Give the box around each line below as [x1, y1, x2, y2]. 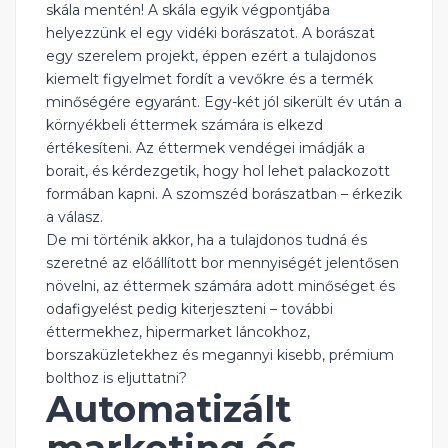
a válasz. [46, 208, 103, 227]
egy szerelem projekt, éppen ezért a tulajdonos [46, 47, 376, 66]
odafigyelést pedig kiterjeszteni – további [46, 300, 333, 319]
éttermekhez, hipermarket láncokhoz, [46, 323, 310, 342]
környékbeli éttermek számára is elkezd [46, 116, 323, 135]
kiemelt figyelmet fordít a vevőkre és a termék [46, 70, 373, 89]
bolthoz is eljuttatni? [46, 369, 187, 388]
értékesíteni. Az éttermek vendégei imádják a [46, 139, 365, 158]
